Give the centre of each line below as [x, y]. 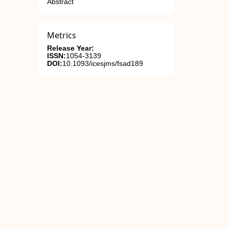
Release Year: [71, 48]
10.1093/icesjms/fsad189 [103, 64]
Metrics [62, 35]
